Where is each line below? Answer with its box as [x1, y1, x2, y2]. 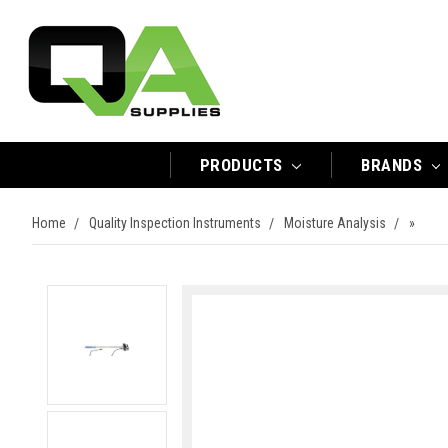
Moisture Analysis [284, 215, 386, 231]
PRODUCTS [199, 155, 288, 175]
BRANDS [361, 155, 427, 175]
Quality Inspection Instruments [89, 215, 261, 231]
